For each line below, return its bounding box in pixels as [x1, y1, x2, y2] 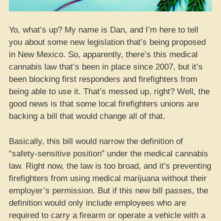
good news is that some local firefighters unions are [9, 99, 199, 109]
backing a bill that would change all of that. [9, 111, 165, 121]
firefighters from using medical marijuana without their [9, 173, 207, 183]
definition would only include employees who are [9, 198, 186, 208]
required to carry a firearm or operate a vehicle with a [9, 210, 205, 220]
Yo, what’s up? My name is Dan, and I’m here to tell [9, 25, 198, 35]
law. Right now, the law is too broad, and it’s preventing [9, 161, 211, 171]
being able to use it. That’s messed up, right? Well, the [9, 87, 210, 96]
